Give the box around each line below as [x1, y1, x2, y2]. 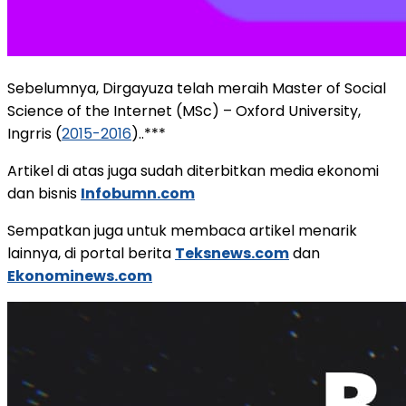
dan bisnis [7, 182, 81, 204]
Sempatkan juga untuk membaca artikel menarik [7, 219, 357, 241]
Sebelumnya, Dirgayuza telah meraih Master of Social [7, 77, 386, 99]
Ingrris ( [7, 122, 62, 144]
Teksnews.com [175, 242, 289, 264]
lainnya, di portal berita [7, 242, 175, 264]
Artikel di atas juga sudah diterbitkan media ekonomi [7, 159, 379, 181]
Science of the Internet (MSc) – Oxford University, [7, 100, 361, 121]
